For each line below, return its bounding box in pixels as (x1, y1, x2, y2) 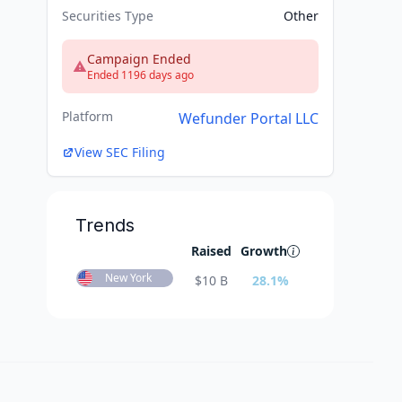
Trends (75, 214, 135, 237)
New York (105, 270, 152, 286)
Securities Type (62, 7, 153, 25)
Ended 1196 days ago (87, 67, 194, 83)
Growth (240, 242, 287, 260)
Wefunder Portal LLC (179, 109, 319, 129)
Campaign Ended (87, 50, 191, 68)
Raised (191, 242, 232, 260)
